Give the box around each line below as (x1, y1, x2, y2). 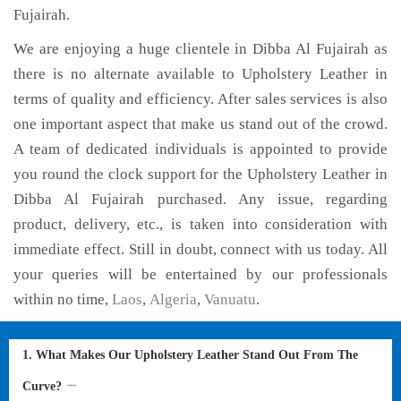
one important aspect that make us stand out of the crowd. (13, 115, 388, 132)
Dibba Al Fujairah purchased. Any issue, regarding (13, 191, 388, 208)
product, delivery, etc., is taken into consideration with (13, 216, 388, 233)
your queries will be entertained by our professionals (13, 266, 388, 283)
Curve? (22, 380, 65, 393)
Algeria (149, 291, 197, 308)
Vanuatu (204, 291, 256, 308)
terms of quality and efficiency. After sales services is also (13, 90, 388, 107)
